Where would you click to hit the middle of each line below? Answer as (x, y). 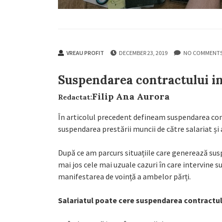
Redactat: (75, 97)
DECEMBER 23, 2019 (143, 53)
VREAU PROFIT (85, 53)
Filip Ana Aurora (131, 96)
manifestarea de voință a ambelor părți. (124, 176)
